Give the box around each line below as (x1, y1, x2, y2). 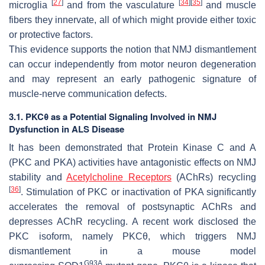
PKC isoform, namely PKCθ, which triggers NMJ (9, 231, 256, 241)
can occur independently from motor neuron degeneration (9, 59, 256, 69)
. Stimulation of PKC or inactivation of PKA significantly (21, 186, 256, 197)
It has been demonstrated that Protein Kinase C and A (9, 142, 256, 153)
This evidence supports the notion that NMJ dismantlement (9, 44, 256, 54)
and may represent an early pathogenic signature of (9, 73, 256, 84)
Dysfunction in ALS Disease (9, 122, 124, 135)
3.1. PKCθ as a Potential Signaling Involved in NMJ (9, 109, 216, 123)
